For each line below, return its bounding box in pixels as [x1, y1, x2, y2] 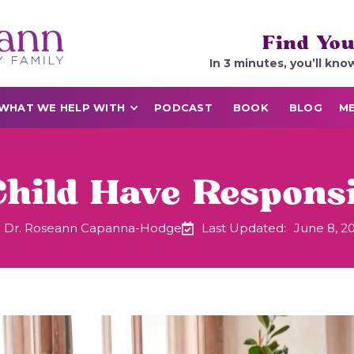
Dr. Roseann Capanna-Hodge [4, 220, 182, 235]
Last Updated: [201, 220, 286, 235]
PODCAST [154, 101, 213, 114]
